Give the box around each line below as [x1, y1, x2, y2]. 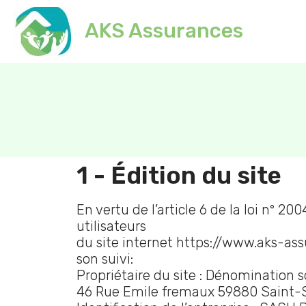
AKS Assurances [84, 18, 243, 43]
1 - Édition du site [76, 161, 281, 190]
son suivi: [76, 251, 133, 267]
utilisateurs [76, 218, 146, 234]
